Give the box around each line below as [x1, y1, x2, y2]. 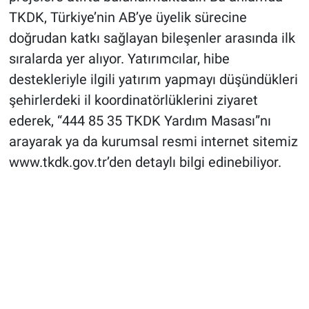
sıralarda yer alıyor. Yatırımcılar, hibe [8, 50, 230, 68]
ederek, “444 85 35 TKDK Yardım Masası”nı [8, 112, 271, 130]
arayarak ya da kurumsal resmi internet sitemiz [8, 133, 298, 150]
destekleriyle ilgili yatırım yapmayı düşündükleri [8, 71, 298, 88]
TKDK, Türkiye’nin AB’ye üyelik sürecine [8, 9, 247, 26]
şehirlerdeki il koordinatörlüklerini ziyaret [8, 92, 258, 109]
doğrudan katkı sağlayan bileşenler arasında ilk [8, 30, 295, 47]
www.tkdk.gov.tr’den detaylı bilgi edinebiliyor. [8, 154, 281, 171]
